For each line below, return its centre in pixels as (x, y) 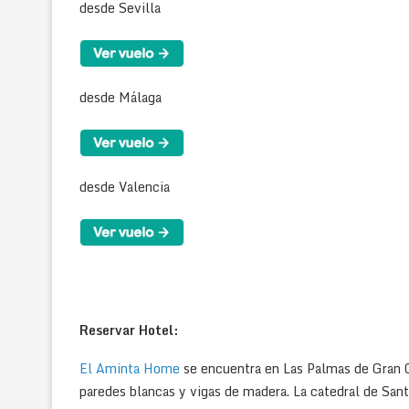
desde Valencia (125, 186)
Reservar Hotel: (129, 330)
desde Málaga (121, 97)
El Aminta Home (130, 368)
